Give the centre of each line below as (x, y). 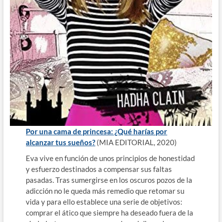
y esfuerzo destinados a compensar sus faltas (99, 169)
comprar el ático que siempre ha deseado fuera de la (110, 213)
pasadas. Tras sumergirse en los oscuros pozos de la (109, 180)
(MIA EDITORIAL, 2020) (136, 142)
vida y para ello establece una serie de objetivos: (104, 202)
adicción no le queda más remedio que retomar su (105, 191)
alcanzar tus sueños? (61, 142)
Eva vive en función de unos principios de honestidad (111, 158)
